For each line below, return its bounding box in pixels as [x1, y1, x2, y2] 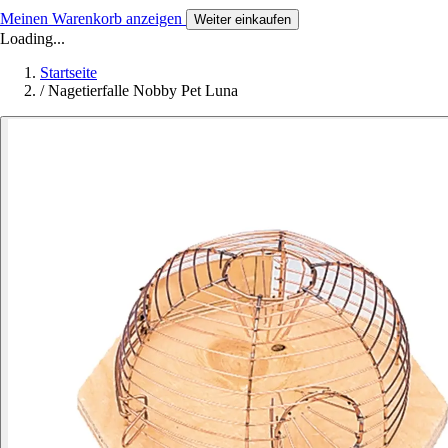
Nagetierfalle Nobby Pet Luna [48, 81, 238, 99]
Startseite [40, 63, 97, 81]
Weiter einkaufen [194, 11, 291, 27]
